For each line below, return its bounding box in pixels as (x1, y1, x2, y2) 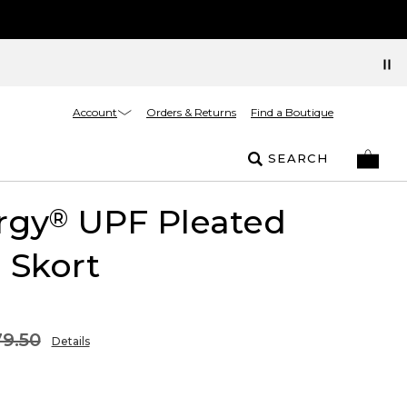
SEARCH (268, 151, 328, 165)
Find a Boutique (251, 105, 333, 119)
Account (73, 104, 117, 119)
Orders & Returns (146, 105, 236, 119)
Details (51, 334, 90, 348)
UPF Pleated (67, 202, 286, 242)
